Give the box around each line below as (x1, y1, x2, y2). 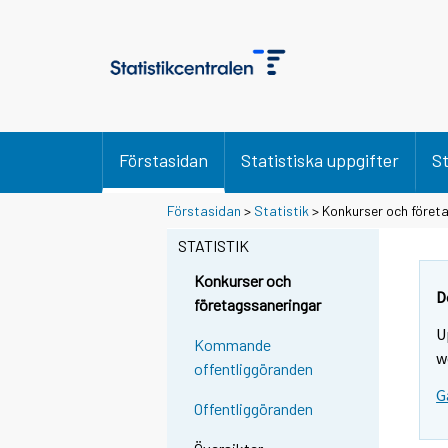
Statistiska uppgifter (241, 149, 399, 171)
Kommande (194, 335, 272, 355)
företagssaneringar (194, 295, 322, 315)
